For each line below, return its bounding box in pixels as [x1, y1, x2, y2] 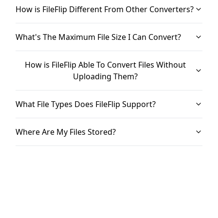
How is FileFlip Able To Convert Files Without [24, 59, 186, 70]
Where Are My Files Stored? [16, 127, 116, 137]
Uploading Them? [73, 71, 138, 82]
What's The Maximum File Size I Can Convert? [16, 32, 181, 42]
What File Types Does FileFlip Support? [16, 99, 156, 109]
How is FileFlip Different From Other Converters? [16, 4, 194, 15]
